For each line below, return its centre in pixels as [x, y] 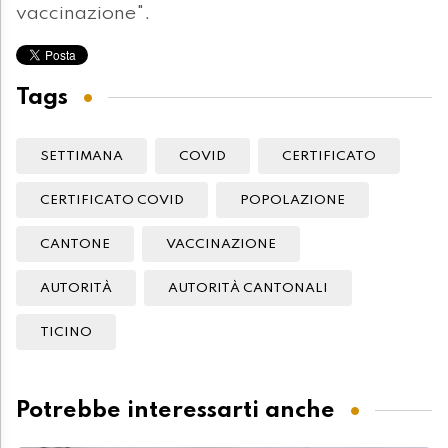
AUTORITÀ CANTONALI [248, 289]
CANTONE [75, 245]
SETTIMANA [81, 157]
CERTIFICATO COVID [112, 201]
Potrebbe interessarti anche [175, 410]
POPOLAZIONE [292, 201]
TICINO [66, 333]
